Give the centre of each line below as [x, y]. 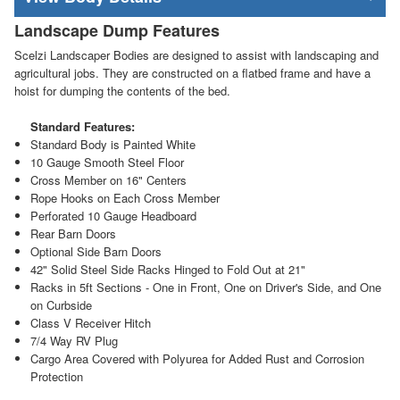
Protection [56, 376]
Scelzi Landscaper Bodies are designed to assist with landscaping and [196, 54]
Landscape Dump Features [117, 30]
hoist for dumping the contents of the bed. [122, 90]
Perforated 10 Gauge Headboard [113, 215]
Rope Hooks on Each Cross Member [125, 197]
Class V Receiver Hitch [90, 322]
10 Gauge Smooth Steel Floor [107, 162]
